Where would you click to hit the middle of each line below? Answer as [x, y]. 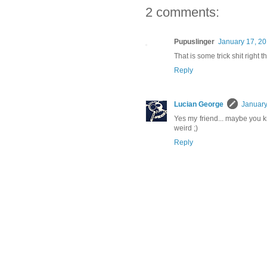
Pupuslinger [194, 42]
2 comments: [182, 13]
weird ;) [186, 128]
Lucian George [199, 105]
